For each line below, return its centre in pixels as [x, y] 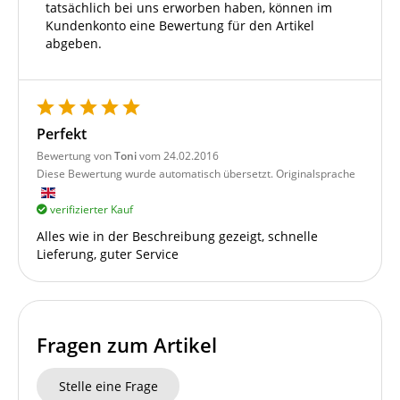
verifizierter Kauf [90, 210]
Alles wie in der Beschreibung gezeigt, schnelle [177, 237]
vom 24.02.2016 [178, 156]
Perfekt [62, 134]
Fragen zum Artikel [127, 346]
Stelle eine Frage [108, 386]
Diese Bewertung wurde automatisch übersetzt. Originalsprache [196, 174]
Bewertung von [75, 156]
